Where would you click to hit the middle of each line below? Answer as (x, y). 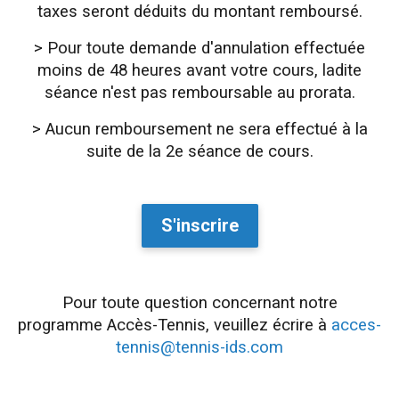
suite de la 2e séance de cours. (199, 152)
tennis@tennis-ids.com (199, 348)
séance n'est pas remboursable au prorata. (199, 93)
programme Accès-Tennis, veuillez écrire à (175, 326)
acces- (356, 326)
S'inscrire (199, 226)
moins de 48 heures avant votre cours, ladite (199, 71)
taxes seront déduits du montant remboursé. (199, 12)
